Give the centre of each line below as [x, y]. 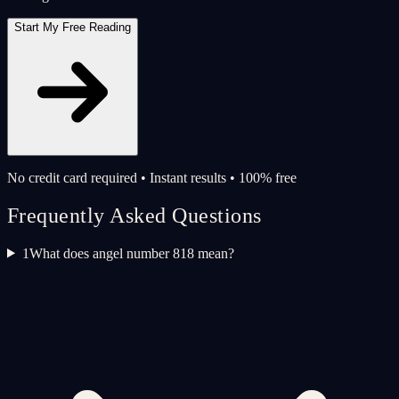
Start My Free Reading [73, 27]
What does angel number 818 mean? [131, 253]
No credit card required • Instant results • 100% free [152, 177]
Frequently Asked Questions [134, 215]
